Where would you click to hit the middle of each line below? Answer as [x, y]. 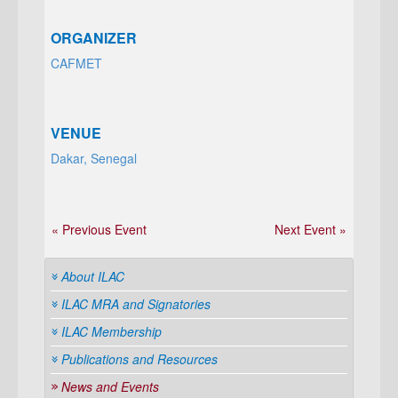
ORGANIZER [94, 38]
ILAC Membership [111, 331]
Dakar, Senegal [94, 158]
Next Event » [310, 229]
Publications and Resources [139, 359]
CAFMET [77, 63]
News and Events [110, 386]
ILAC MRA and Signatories [136, 304]
